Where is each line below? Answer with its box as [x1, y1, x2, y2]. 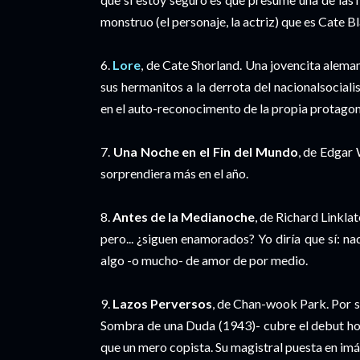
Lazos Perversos [112, 296, 213, 311]
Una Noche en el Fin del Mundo [112, 144, 298, 159]
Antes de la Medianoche [112, 209, 256, 224]
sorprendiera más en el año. [100, 166, 251, 181]
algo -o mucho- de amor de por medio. [100, 252, 308, 268]
